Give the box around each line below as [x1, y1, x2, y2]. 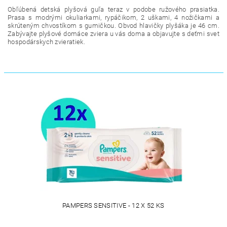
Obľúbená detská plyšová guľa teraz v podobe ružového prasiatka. [8, 6, 219, 13]
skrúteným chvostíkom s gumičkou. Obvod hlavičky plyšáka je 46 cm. [8, 22, 219, 29]
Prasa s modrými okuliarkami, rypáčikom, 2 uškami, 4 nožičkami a [8, 14, 219, 21]
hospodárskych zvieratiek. [8, 38, 86, 46]
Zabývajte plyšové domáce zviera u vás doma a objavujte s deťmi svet [8, 30, 219, 37]
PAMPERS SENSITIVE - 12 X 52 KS [62, 202, 165, 209]
